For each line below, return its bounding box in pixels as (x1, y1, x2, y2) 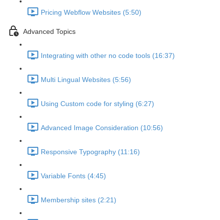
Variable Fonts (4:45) (41, 172, 106, 180)
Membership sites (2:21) (41, 196, 116, 204)
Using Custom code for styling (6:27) (41, 100, 154, 108)
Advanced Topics (23, 27, 76, 36)
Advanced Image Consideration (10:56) (41, 124, 163, 132)
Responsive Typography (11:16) (41, 148, 140, 156)
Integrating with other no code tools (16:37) (41, 52, 175, 60)
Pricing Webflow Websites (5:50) (41, 8, 141, 17)
